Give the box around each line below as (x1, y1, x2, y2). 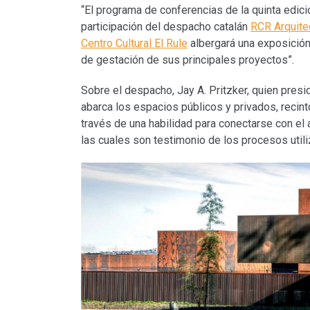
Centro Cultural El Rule (81, 36, 188, 50)
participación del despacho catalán (81, 19, 250, 33)
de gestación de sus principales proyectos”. (81, 53, 294, 66)
